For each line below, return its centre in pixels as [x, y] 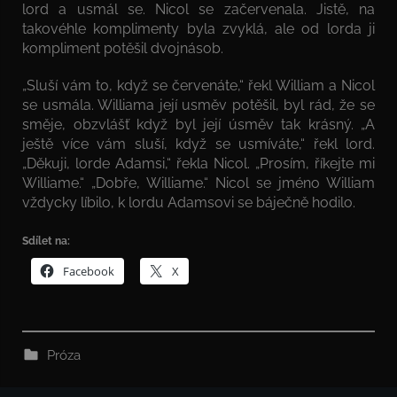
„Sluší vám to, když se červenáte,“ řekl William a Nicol [198, 85]
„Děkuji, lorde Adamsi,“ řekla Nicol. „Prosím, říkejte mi [198, 163]
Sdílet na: [46, 241]
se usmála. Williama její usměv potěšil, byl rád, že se [198, 105]
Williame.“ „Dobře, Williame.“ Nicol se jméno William [198, 183]
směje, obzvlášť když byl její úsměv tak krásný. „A [198, 124]
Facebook [89, 271]
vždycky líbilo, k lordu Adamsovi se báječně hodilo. [189, 202]
